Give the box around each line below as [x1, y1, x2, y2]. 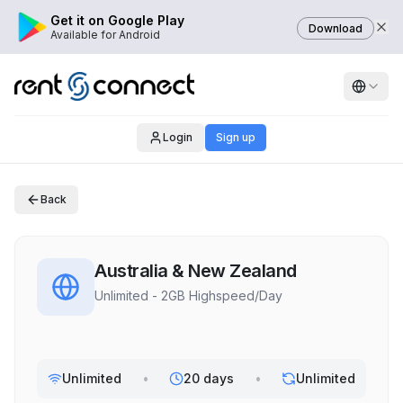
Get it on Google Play [50, 13, 184, 28]
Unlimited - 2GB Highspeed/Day [94, 288, 282, 303]
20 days [184, 371, 234, 386]
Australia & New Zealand [94, 260, 297, 282]
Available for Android [50, 28, 160, 41]
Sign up [215, 130, 255, 144]
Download [309, 22, 363, 35]
